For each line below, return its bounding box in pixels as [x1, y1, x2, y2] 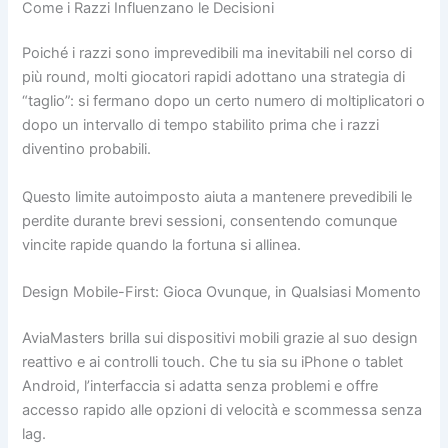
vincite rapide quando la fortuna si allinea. [22, 235, 302, 254]
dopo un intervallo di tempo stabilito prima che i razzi [22, 116, 380, 135]
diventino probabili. [22, 140, 152, 159]
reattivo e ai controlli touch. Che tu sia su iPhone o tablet [22, 352, 404, 371]
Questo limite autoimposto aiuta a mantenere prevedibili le [22, 187, 413, 206]
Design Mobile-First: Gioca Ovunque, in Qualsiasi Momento [22, 283, 422, 302]
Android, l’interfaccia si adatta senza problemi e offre [22, 376, 379, 395]
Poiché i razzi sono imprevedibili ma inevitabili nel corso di [22, 44, 413, 63]
